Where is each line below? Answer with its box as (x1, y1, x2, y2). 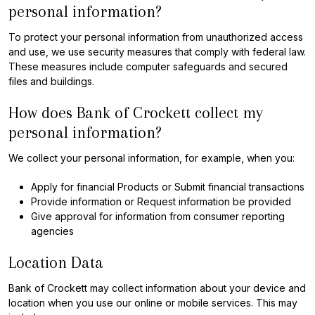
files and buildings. (8, 75, 94, 87)
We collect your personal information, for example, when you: (8, 152, 295, 164)
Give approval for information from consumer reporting (31, 210, 285, 222)
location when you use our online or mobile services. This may (8, 297, 297, 309)
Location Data (8, 253, 103, 271)
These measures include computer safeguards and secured (8, 60, 288, 72)
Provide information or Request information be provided (31, 195, 291, 207)
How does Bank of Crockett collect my (8, 103, 263, 122)
